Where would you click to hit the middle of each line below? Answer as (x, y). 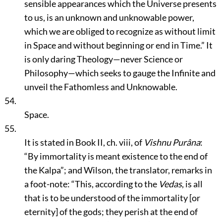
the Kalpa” (44, 170)
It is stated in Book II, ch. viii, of (84, 142)
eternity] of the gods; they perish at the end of (111, 212)
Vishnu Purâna (172, 142)
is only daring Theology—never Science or (103, 59)
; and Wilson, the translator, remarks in (138, 170)
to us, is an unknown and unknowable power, (109, 17)
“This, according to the (115, 184)
